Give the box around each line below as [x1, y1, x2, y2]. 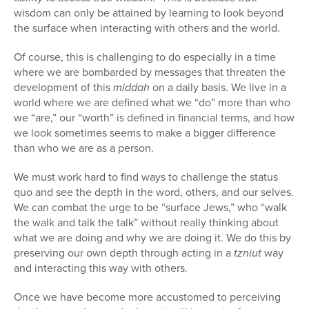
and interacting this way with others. [14, 260, 188, 277]
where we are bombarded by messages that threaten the [14, 64, 286, 81]
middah [113, 79, 152, 96]
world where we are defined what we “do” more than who [14, 94, 290, 111]
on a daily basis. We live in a [152, 79, 286, 96]
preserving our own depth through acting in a [14, 245, 234, 261]
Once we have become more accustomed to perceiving [14, 289, 281, 306]
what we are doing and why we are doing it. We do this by [14, 230, 291, 246]
